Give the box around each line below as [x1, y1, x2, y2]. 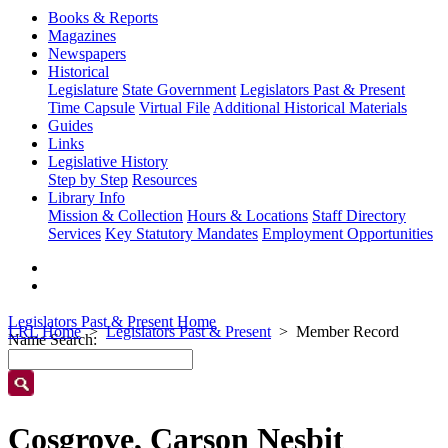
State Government [122, 81, 236, 98]
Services [48, 225, 101, 242]
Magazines [48, 27, 116, 44]
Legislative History [48, 153, 168, 170]
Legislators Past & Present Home [8, 313, 216, 330]
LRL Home [8, 323, 81, 340]
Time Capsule [48, 99, 135, 116]
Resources [132, 171, 197, 188]
